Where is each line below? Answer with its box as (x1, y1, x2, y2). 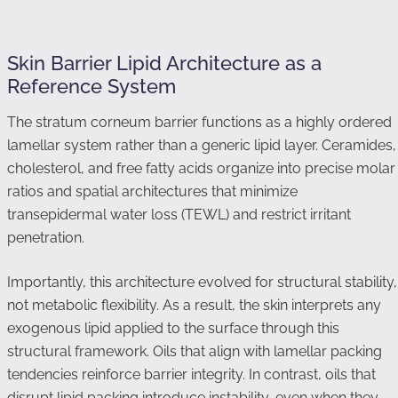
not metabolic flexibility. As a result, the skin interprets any (7, 297, 381, 314)
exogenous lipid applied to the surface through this (7, 320, 339, 337)
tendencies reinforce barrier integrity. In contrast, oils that (7, 366, 376, 383)
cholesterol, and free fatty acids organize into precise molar (7, 160, 395, 177)
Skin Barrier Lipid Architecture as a (7, 52, 322, 75)
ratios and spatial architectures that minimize (7, 183, 298, 200)
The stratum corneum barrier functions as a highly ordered (7, 114, 392, 131)
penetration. (7, 229, 84, 246)
